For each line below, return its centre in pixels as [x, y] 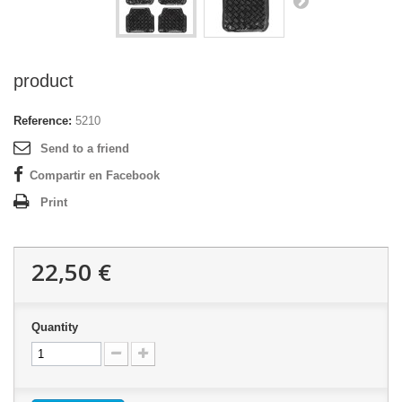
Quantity [55, 327]
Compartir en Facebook [95, 175]
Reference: [43, 121]
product [44, 81]
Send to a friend [85, 149]
